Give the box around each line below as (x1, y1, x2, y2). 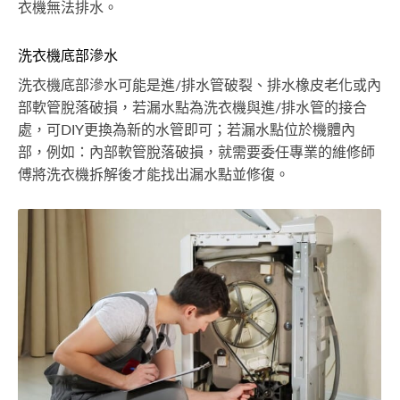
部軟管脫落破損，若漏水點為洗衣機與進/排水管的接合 (18, 101, 367, 116)
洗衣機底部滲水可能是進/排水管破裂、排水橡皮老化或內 (18, 79, 381, 94)
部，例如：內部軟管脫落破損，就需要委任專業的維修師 (18, 146, 375, 161)
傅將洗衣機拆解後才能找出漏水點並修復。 (18, 168, 289, 183)
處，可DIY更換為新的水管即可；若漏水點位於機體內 (18, 123, 355, 138)
